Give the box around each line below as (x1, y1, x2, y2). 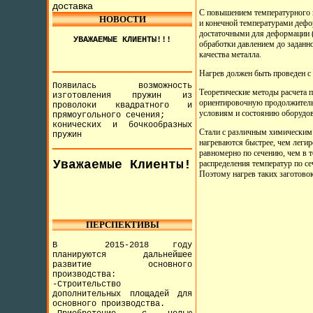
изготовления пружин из (52, 91, 193, 101)
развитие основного (52, 260, 193, 270)
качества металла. (199, 50, 262, 59)
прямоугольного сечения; (52, 110, 166, 120)
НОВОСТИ (99, 14, 146, 24)
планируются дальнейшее (52, 250, 193, 260)
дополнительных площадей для (52, 289, 193, 299)
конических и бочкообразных (52, 120, 193, 130)
